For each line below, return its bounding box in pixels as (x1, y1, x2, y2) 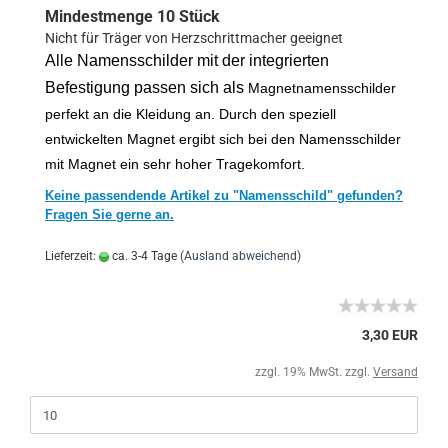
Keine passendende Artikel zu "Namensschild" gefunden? (45, 188, 403, 203)
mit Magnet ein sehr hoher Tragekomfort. (45, 156, 305, 172)
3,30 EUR (362, 327, 418, 343)
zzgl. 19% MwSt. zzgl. (255, 365, 373, 379)
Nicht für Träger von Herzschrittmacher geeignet (45, 30, 343, 46)
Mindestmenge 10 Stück (45, 7, 220, 26)
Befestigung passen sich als (45, 79, 244, 96)
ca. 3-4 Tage (109, 249, 177, 263)
